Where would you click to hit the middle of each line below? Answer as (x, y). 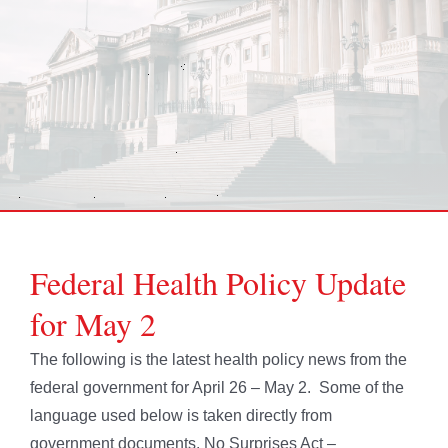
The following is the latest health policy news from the (218, 359)
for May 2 (93, 323)
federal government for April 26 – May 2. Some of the (217, 387)
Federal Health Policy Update (218, 282)
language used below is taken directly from (181, 415)
